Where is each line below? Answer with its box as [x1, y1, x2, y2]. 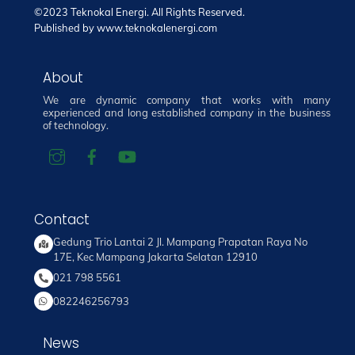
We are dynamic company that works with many [43, 94, 331, 107]
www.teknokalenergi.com [96, 21, 217, 34]
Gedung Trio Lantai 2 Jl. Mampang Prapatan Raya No [52, 235, 307, 248]
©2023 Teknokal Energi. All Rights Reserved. [33, 6, 245, 18]
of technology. [43, 119, 109, 132]
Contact [33, 210, 90, 230]
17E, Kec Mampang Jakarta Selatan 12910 [52, 250, 258, 263]
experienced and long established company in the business [43, 106, 331, 120]
